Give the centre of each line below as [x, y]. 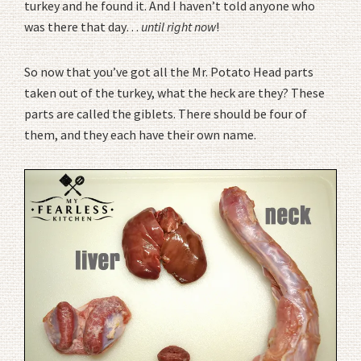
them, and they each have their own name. [140, 134]
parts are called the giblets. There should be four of [166, 113]
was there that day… [83, 26]
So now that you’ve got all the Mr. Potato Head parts [169, 71]
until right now [178, 26]
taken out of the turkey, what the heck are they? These [174, 92]
